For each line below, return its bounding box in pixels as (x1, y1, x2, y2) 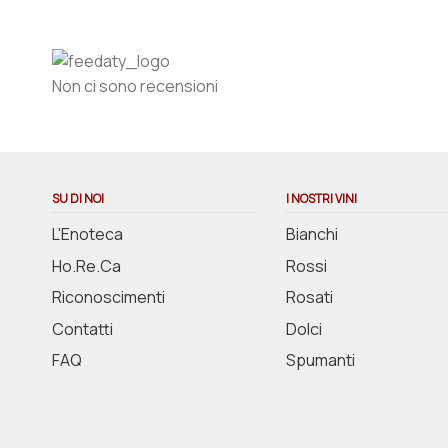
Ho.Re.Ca (52, 254, 121, 277)
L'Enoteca (52, 223, 123, 246)
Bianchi (286, 223, 338, 246)
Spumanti (286, 349, 355, 372)
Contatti (52, 317, 113, 340)
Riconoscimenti (52, 286, 165, 309)
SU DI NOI (52, 189, 104, 207)
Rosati (286, 286, 333, 309)
